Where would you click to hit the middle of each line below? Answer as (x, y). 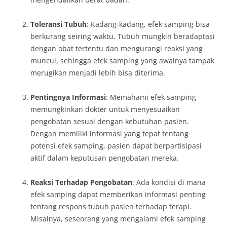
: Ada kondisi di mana (169, 182)
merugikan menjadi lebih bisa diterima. (98, 73)
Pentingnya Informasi (68, 97)
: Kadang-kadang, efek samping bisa (148, 24)
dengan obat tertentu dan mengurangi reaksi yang (117, 48)
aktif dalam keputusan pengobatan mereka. (105, 158)
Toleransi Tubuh (59, 24)
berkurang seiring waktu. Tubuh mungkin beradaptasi (123, 36)
